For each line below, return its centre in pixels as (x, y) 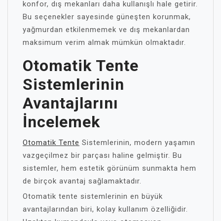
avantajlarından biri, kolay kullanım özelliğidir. (105, 209)
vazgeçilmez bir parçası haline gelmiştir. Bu (102, 155)
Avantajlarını (71, 103)
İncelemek (61, 122)
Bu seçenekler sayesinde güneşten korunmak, (107, 17)
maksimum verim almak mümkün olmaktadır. (104, 42)
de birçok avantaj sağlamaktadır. (82, 181)
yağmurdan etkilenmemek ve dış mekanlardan (106, 29)
